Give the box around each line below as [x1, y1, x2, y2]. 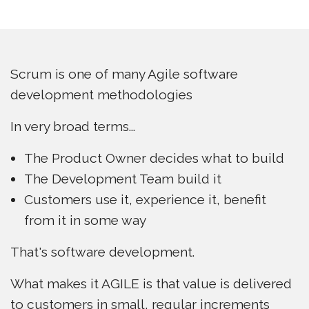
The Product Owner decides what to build [24, 150, 284, 166]
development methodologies [10, 87, 192, 102]
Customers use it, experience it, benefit [24, 192, 266, 207]
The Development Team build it [24, 171, 221, 186]
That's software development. [10, 244, 195, 259]
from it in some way [24, 212, 146, 228]
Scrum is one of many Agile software [10, 66, 238, 81]
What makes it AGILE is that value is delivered [10, 276, 292, 291]
